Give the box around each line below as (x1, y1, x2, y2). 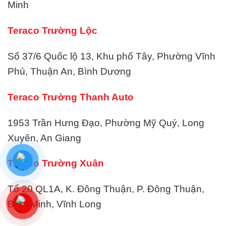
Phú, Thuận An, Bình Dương (8, 66, 131, 77)
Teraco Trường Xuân (8, 158, 104, 169)
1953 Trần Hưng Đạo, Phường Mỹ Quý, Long (8, 117, 204, 128)
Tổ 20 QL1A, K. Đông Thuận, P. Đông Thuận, (8, 184, 204, 195)
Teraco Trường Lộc (8, 25, 97, 36)
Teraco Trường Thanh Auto (8, 91, 134, 102)
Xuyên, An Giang (8, 132, 81, 143)
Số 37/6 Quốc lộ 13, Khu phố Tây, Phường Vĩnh (8, 51, 215, 62)
